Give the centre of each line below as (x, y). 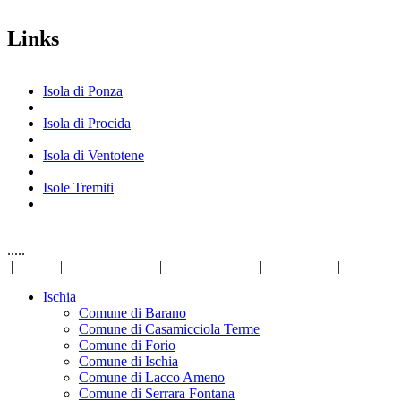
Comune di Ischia (128, 361)
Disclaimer (300, 266)
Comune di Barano (132, 313)
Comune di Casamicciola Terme (169, 329)
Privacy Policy (111, 266)
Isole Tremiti (78, 188)
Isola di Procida (87, 123)
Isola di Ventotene (94, 155)
